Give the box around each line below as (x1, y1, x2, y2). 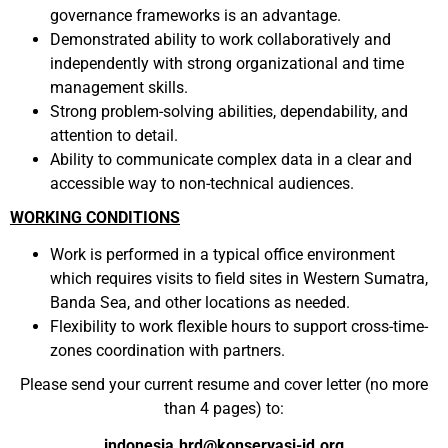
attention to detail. (50, 126, 178, 145)
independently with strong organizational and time (50, 54, 404, 73)
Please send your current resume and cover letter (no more (20, 375, 428, 394)
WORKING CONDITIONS (10, 208, 180, 227)
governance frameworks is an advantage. (50, 6, 341, 25)
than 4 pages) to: (164, 399, 284, 418)
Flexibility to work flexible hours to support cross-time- (50, 317, 428, 336)
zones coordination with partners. (50, 341, 285, 360)
